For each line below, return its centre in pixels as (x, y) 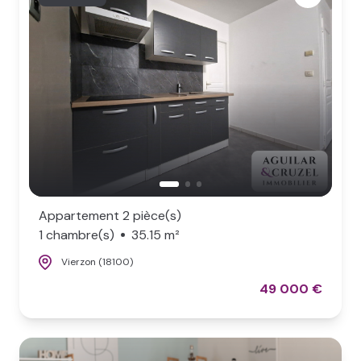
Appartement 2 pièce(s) (110, 215)
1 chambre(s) (77, 234)
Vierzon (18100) (97, 262)
